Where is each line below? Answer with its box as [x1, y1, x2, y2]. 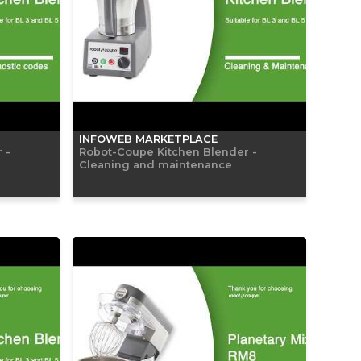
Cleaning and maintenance [79, 157, 232, 171]
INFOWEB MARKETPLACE [79, 132, 218, 145]
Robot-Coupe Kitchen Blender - [79, 144, 257, 158]
